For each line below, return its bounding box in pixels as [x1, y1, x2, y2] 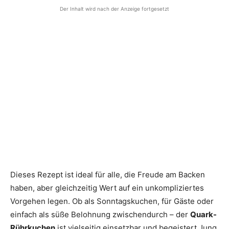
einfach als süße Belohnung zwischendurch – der [10, 209, 190, 219]
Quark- [190, 209, 217, 219]
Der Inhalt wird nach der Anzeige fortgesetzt [60, 5, 169, 12]
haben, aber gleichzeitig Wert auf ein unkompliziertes [10, 182, 204, 193]
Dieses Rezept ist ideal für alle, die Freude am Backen [10, 169, 205, 179]
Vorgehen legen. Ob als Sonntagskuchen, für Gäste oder [10, 196, 214, 206]
